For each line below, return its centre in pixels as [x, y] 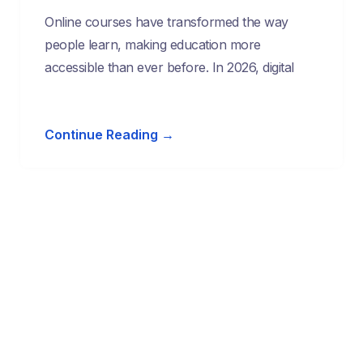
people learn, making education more [153, 45]
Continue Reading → [109, 135]
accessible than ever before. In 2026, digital [169, 68]
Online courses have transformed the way [167, 22]
